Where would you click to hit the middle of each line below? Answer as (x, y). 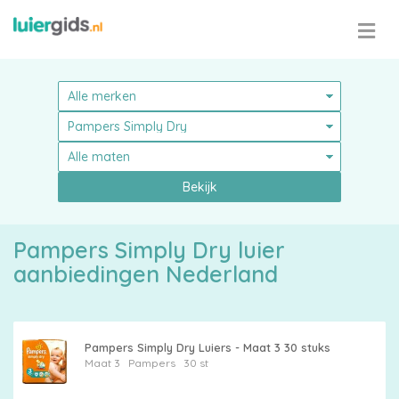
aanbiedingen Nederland (146, 274)
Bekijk (199, 187)
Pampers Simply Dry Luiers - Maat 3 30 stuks (207, 347)
